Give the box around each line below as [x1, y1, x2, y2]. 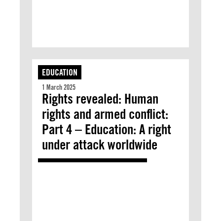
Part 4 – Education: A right [42, 121, 171, 138]
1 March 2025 [42, 83, 75, 91]
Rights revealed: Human [42, 90, 158, 107]
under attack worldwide [42, 136, 157, 153]
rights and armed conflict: [42, 106, 168, 122]
